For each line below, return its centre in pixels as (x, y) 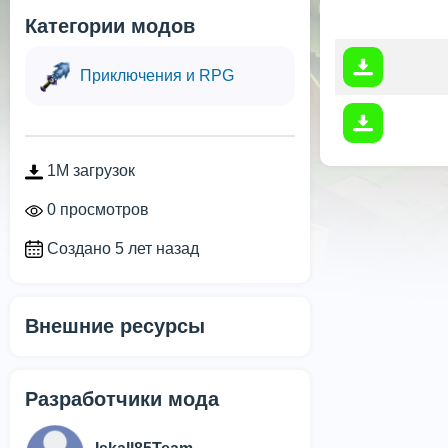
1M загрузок (89, 170)
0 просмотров (96, 209)
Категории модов (110, 26)
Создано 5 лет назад (121, 248)
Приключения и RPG (157, 75)
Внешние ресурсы (115, 326)
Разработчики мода (122, 399)
